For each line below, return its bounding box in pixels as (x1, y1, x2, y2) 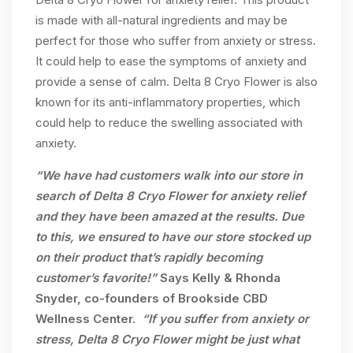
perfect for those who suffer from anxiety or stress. (35, 33, 316, 48)
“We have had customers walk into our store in (35, 168, 303, 183)
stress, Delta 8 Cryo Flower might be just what (35, 332, 299, 347)
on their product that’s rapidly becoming (35, 250, 262, 265)
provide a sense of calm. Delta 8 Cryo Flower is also (35, 74, 318, 89)
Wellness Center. (35, 311, 139, 326)
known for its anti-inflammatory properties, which (35, 95, 300, 110)
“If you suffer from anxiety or (139, 311, 309, 326)
